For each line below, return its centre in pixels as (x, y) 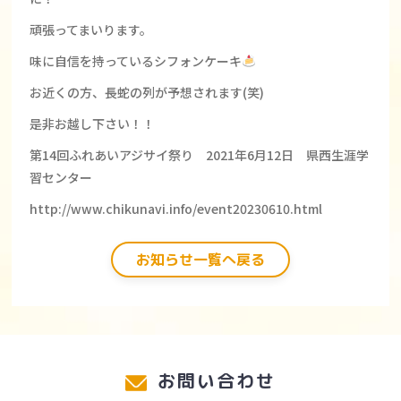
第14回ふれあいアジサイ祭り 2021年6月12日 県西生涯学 (200, 155)
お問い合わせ (213, 380)
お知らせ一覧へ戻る (200, 260)
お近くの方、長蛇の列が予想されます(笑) (147, 92)
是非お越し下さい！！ (93, 124)
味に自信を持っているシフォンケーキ (136, 61)
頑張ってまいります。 (91, 30)
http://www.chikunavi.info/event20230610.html (176, 209)
